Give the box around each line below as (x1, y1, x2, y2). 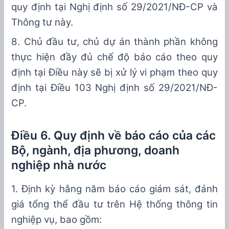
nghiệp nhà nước (11, 158, 107, 173)
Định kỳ (21, 183, 59, 195)
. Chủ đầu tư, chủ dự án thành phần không (17, 36, 218, 48)
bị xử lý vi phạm (104, 66, 175, 79)
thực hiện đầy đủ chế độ (11, 51, 130, 63)
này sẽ (71, 66, 105, 79)
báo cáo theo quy (129, 51, 218, 63)
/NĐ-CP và (168, 1, 218, 13)
